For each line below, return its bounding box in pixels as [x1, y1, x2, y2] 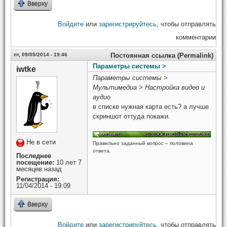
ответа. [93, 148, 111, 154]
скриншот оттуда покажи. [93, 112, 170, 120]
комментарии [176, 33, 216, 41]
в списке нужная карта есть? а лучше [93, 103, 209, 110]
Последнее [16, 152, 51, 160]
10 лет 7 [54, 159, 82, 166]
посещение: [16, 159, 54, 166]
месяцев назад [16, 165, 62, 173]
